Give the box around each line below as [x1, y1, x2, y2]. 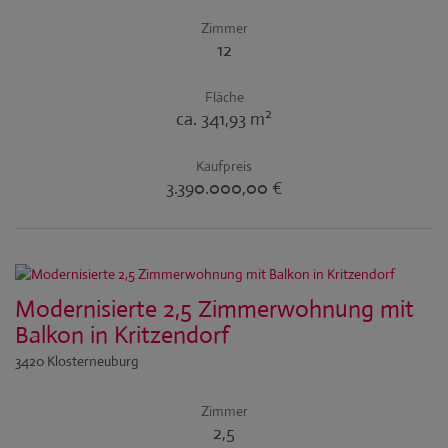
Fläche [204, 88, 244, 106]
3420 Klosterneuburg [15, 352, 139, 370]
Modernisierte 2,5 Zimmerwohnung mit [15, 294, 414, 324]
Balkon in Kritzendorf [15, 320, 229, 350]
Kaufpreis [196, 157, 252, 175]
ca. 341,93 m [176, 108, 265, 130]
